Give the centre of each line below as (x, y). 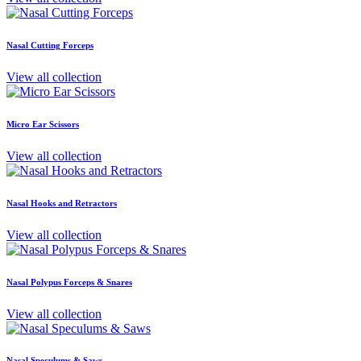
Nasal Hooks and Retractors (62, 203)
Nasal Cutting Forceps (50, 45)
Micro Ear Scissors (43, 124)
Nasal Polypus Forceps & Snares (69, 282)
